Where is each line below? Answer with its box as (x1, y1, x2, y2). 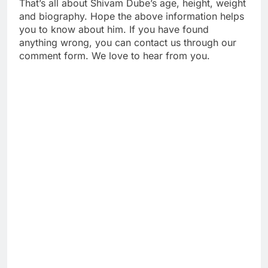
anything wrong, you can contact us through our (19, 36, 236, 48)
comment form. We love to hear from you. (19, 50, 210, 62)
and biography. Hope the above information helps (19, 10, 244, 22)
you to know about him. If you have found (19, 23, 209, 35)
